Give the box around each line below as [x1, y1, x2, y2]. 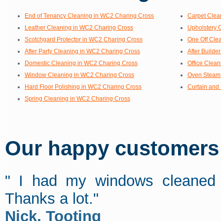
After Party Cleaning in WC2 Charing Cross [24, 47, 140, 55]
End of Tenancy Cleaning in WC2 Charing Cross [24, 12, 154, 19]
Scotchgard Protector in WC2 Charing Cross [24, 36, 143, 43]
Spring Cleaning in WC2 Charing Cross [24, 95, 130, 102]
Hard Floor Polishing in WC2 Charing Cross [24, 83, 142, 90]
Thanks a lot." [4, 189, 99, 207]
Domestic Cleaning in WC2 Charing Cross [24, 59, 138, 67]
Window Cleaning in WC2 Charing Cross [24, 71, 134, 78]
